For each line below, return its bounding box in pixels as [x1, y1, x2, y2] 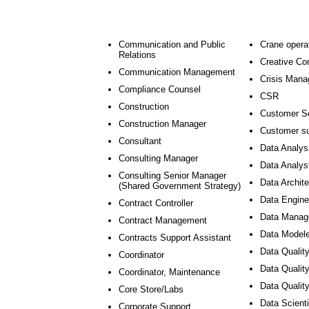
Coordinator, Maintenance [119, 267, 220, 277]
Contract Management [119, 215, 207, 226]
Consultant [119, 136, 161, 146]
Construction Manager [119, 119, 206, 129]
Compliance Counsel [119, 84, 201, 94]
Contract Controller [119, 198, 193, 208]
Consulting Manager [119, 153, 198, 163]
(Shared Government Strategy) [119, 181, 241, 191]
